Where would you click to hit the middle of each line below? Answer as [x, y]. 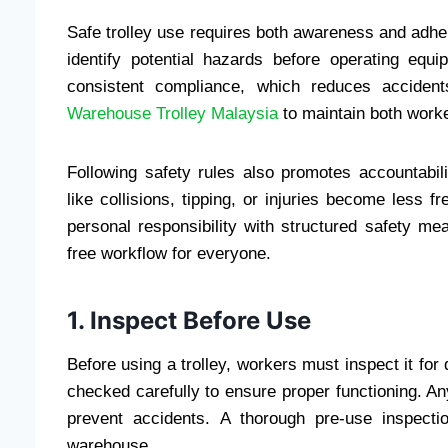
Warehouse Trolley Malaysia [172, 114]
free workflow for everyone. [169, 254]
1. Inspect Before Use [189, 321]
